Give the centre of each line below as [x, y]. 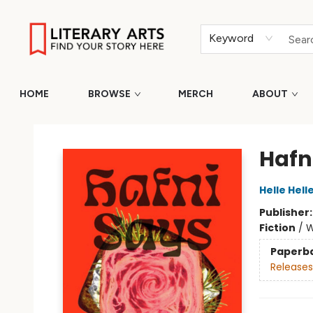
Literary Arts [39, 124]
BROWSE [109, 94]
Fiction [277, 228]
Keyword [232, 38]
